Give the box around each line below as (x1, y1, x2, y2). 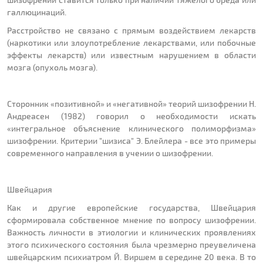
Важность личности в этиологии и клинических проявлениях (7, 227, 256, 238)
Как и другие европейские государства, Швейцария (7, 203, 256, 213)
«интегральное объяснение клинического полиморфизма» (7, 123, 256, 134)
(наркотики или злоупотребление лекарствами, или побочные (7, 38, 256, 48)
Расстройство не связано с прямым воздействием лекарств (7, 25, 256, 36)
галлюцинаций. (7, 7, 66, 18)
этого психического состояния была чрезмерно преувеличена (7, 240, 256, 250)
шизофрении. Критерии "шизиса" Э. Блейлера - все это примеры (7, 136, 256, 146)
